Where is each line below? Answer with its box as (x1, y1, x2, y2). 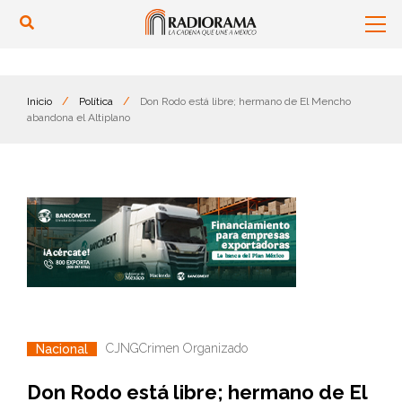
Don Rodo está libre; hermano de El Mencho (140, 95, 351, 108)
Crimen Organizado (139, 341, 248, 355)
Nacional (36, 341, 88, 356)
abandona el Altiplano (27, 111, 130, 124)
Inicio (27, 95, 52, 108)
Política (79, 95, 113, 108)
